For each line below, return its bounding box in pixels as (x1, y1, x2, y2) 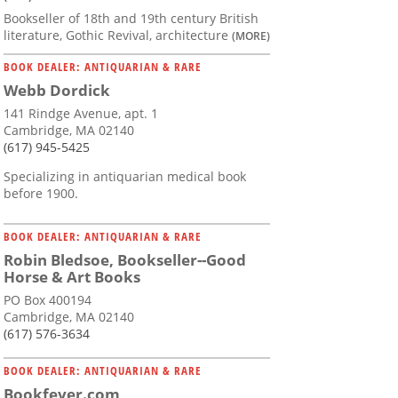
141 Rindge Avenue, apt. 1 (4, 105, 158, 123)
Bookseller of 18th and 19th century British (4, 10, 259, 28)
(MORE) (232, 28, 270, 44)
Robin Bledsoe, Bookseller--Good (4, 250, 246, 271)
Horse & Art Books (4, 267, 140, 288)
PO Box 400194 (4, 291, 92, 309)
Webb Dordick (4, 80, 110, 101)
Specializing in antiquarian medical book (4, 168, 246, 186)
